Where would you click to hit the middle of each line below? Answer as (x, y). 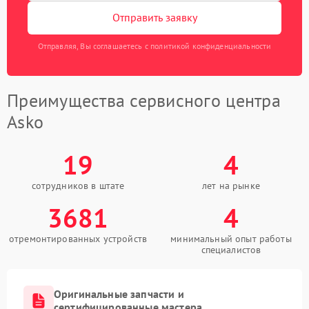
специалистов (231, 249)
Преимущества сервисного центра (144, 100)
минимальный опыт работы (231, 238)
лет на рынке (231, 185)
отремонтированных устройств (78, 238)
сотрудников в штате (78, 185)
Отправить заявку (154, 18)
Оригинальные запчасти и (119, 293)
